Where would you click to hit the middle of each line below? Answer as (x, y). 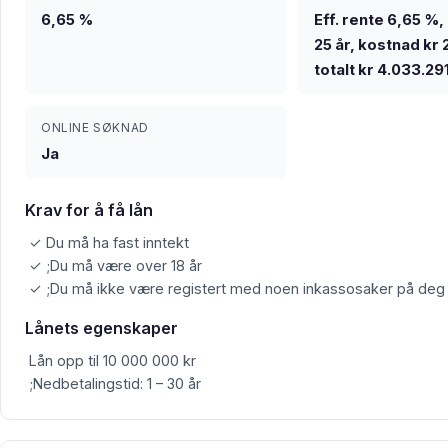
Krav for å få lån (89, 209)
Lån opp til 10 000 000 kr (112, 360)
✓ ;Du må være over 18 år (115, 265)
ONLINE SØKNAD (95, 127)
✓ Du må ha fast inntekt (109, 242)
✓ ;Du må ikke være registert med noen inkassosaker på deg (237, 288)
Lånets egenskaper (101, 327)
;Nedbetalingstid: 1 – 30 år (115, 383)
